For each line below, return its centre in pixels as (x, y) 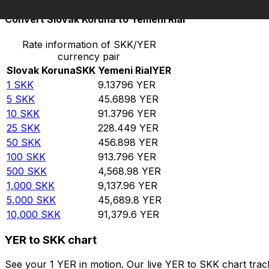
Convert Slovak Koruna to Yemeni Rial (95, 20)
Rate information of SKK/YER (89, 44)
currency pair (89, 56)
